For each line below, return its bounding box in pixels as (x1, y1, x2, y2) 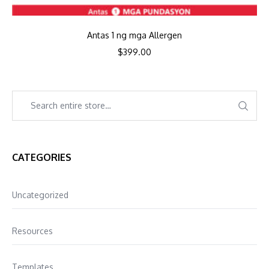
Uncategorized (12, 189, 68, 200)
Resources (12, 225, 53, 236)
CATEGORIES (12, 151, 71, 163)
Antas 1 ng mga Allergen (87, 29, 182, 40)
